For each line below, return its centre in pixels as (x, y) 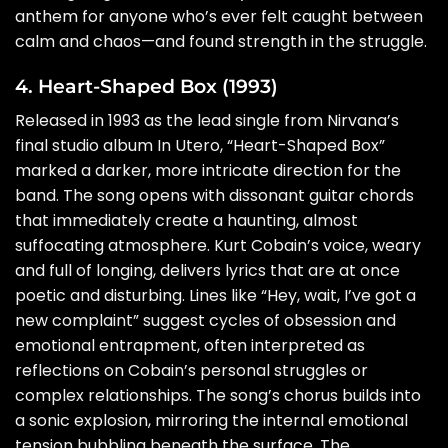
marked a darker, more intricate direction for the (208, 171)
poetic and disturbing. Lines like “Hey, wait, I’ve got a (215, 296)
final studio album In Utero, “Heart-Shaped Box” (200, 146)
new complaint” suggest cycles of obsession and (205, 321)
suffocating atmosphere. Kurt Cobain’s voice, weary (218, 246)
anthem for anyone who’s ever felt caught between (219, 16)
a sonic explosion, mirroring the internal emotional (211, 421)
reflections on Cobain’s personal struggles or (191, 371)
